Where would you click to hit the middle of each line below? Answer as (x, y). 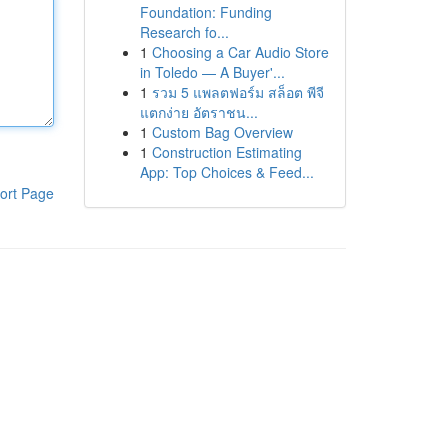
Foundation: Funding (205, 12)
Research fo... (184, 32)
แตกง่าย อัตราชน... (198, 112)
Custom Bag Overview (222, 132)
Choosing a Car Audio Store (240, 52)
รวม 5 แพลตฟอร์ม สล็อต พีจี (237, 92)
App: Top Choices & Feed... (226, 172)
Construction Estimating (226, 152)
